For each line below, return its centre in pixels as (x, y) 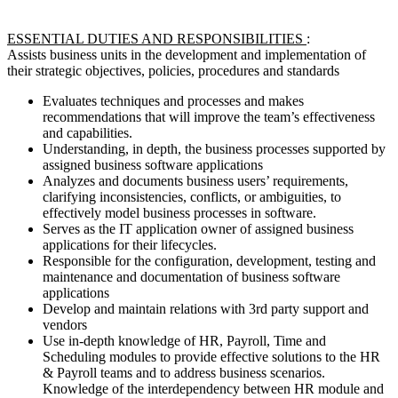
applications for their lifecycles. (130, 244)
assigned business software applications (153, 164)
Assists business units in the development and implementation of (187, 54)
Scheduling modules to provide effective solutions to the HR (211, 356)
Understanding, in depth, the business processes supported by (214, 148)
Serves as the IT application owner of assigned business (198, 228)
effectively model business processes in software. (179, 212)
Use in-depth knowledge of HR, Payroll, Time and (184, 340)
